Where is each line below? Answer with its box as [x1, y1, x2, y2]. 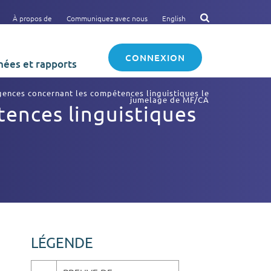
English [162, 13, 186, 23]
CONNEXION [125, 51, 185, 64]
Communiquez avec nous [67, 13, 148, 23]
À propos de [13, 13, 53, 23]
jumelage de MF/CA [130, 94, 209, 105]
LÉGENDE [31, 233, 93, 251]
